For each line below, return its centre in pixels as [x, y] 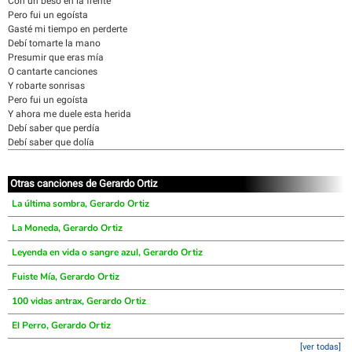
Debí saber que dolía [51, 142]
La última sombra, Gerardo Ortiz [81, 203]
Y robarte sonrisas [46, 86]
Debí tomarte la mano [54, 43]
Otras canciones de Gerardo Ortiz [84, 183]
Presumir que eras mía [56, 57]
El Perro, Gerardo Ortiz [61, 325]
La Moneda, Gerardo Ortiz [67, 228]
